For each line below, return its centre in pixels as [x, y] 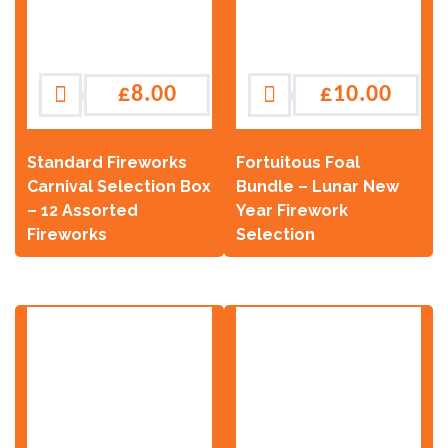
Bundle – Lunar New [317, 186]
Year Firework [292, 210]
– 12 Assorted [82, 210]
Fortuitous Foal [298, 162]
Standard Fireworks [107, 162]
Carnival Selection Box [119, 186]
